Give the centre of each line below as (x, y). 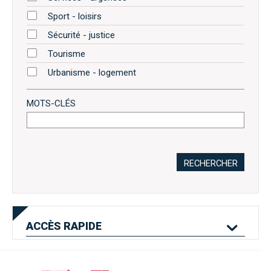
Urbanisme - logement (92, 72)
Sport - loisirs (75, 16)
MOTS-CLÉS (51, 103)
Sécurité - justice (81, 35)
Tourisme (67, 54)
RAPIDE (83, 226)
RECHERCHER (211, 163)
